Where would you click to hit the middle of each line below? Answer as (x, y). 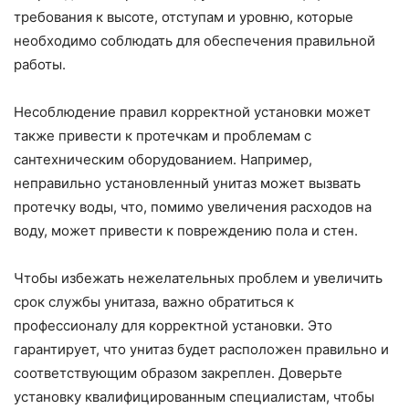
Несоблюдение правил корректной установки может (192, 112)
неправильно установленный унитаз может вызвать (187, 184)
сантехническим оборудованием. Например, (163, 160)
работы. (40, 65)
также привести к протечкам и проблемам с (163, 136)
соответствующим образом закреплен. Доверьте (178, 373)
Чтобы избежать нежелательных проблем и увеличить (198, 278)
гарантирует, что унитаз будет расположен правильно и (201, 350)
